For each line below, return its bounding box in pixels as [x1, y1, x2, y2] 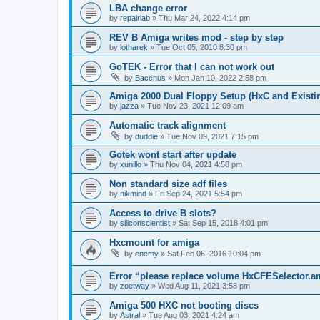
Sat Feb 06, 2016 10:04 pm [167, 249, 261, 258]
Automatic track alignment [109, 119, 226, 131]
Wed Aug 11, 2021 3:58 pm [158, 281, 250, 290]
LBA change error [109, 2, 187, 14]
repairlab [120, 13, 150, 22]
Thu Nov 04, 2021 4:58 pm [150, 159, 242, 169]
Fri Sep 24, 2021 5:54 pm [155, 189, 242, 198]
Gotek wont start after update [109, 149, 236, 160]
